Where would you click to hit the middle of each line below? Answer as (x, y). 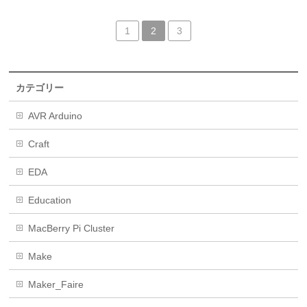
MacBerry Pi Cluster (72, 228)
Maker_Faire (56, 284)
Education (50, 200)
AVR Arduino (56, 116)
